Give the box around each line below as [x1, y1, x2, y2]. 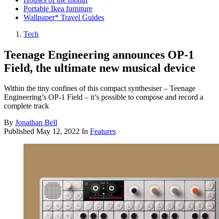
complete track [4, 102, 49, 110]
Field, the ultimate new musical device [4, 61, 196, 74]
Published [4, 127, 36, 136]
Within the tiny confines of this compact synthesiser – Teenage [4, 84, 196, 93]
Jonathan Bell [15, 118, 57, 127]
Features [90, 127, 116, 136]
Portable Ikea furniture [23, 4, 92, 13]
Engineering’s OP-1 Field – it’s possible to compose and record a [4, 93, 203, 102]
